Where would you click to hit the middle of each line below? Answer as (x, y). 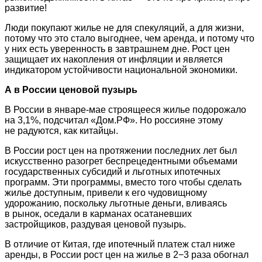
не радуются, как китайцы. (61, 130)
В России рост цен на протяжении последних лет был (121, 150)
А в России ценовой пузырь (71, 89)
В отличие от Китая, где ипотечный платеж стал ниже (120, 244)
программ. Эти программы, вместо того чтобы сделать (123, 182)
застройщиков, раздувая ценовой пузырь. (95, 224)
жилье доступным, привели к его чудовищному (106, 192)
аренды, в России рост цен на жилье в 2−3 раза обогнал (127, 254)
